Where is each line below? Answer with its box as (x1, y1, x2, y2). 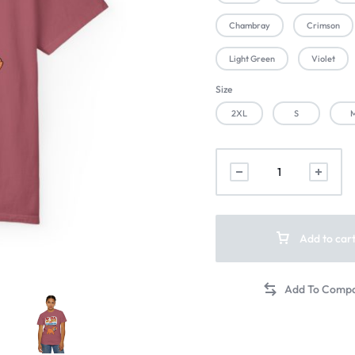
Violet (311, 53, 336, 64)
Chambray (229, 20, 271, 31)
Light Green (229, 53, 276, 64)
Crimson (307, 20, 341, 31)
